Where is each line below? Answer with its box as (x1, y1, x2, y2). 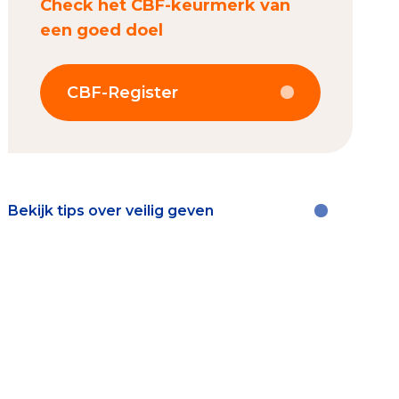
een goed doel (40, 20, 164, 40)
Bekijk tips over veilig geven (8, 201, 215, 219)
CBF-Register (67, 82, 179, 102)
